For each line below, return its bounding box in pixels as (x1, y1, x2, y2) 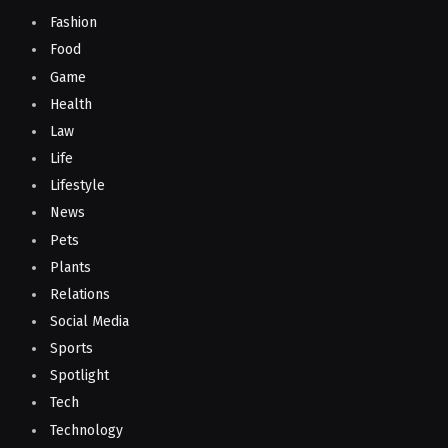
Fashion (50, 14, 97, 32)
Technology (50, 421, 123, 439)
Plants (50, 258, 91, 276)
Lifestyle (50, 177, 105, 195)
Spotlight (50, 367, 109, 385)
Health (50, 95, 92, 113)
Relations (50, 285, 110, 303)
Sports (50, 340, 93, 358)
